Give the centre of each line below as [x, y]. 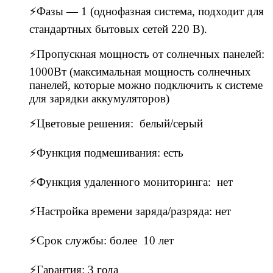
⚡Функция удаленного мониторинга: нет [131, 182]
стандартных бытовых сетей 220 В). [118, 29]
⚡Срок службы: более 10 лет [101, 240]
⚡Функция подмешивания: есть [108, 152]
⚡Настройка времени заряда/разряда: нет [130, 211]
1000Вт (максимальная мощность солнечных [140, 71]
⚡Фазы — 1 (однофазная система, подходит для [147, 11]
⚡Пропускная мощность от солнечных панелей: [148, 54]
